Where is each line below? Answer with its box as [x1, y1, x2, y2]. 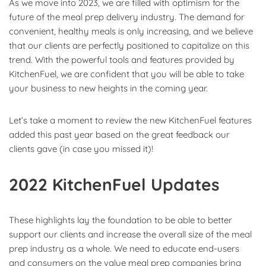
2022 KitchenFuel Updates [9, 173, 220, 195]
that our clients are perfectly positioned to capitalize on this [9, 39, 249, 51]
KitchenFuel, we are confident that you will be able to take [9, 68, 244, 80]
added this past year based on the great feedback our [9, 128, 230, 140]
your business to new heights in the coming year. [9, 82, 208, 94]
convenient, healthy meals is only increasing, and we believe [9, 25, 253, 37]
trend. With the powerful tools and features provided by [9, 53, 235, 65]
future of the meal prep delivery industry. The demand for [9, 11, 245, 23]
